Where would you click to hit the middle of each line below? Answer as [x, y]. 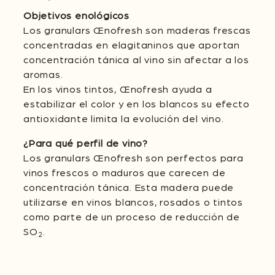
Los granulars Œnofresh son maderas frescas [137, 31]
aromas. [43, 75]
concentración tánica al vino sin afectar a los [136, 60]
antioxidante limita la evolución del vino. [124, 119]
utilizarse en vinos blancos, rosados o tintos [134, 203]
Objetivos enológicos [77, 16]
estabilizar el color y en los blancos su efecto [137, 105]
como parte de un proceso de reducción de [132, 218]
